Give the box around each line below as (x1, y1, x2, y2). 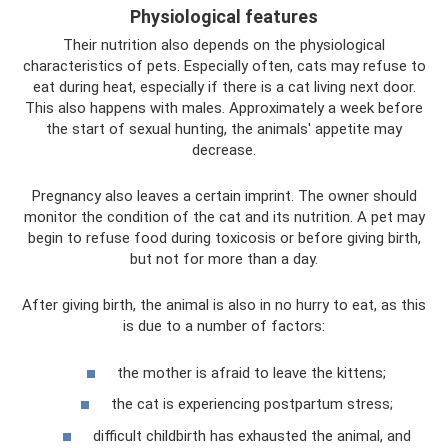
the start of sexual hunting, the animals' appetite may (46, 120, 402, 138)
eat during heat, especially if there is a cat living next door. (32, 78, 416, 96)
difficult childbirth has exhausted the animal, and (92, 426, 411, 445)
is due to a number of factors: (123, 317, 325, 335)
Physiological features (130, 6, 318, 27)
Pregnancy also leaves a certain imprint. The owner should (31, 187, 417, 205)
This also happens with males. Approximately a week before (25, 99, 423, 117)
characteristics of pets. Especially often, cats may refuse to (22, 57, 426, 75)
